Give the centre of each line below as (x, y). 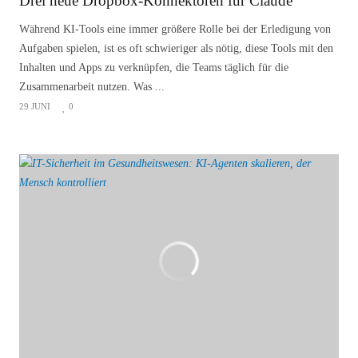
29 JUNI (35, 107)
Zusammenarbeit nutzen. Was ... (92, 87)
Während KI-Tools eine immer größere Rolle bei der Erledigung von (175, 30)
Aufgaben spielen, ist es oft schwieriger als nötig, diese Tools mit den (176, 49)
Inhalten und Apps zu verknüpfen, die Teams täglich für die (154, 68)
